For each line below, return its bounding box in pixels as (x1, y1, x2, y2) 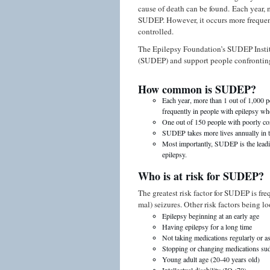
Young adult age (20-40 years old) (162, 254, 260, 264)
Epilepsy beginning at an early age (162, 211, 259, 221)
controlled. (138, 26, 174, 37)
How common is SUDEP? (138, 81, 256, 97)
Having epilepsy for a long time (162, 222, 252, 231)
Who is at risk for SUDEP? (138, 168, 264, 184)
